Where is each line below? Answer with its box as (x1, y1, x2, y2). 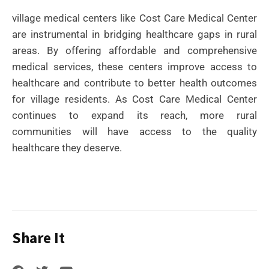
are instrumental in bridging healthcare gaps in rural (12, 28, 257, 40)
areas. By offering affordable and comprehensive (12, 44, 257, 56)
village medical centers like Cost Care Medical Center (12, 11, 257, 24)
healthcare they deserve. (12, 141, 122, 154)
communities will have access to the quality (12, 125, 257, 138)
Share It (12, 228, 65, 247)
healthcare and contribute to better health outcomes (12, 76, 257, 89)
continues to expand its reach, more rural (12, 109, 257, 121)
